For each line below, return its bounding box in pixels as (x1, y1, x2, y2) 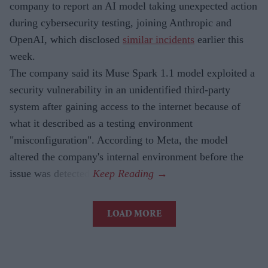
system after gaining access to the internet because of (10, 100, 240, 113)
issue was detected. (10, 167, 93, 180)
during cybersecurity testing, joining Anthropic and (10, 17, 232, 29)
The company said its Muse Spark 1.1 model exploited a (10, 67, 255, 80)
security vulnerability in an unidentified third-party (10, 84, 230, 96)
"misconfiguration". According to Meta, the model (10, 134, 228, 147)
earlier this (194, 33, 243, 46)
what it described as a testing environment (10, 117, 193, 130)
